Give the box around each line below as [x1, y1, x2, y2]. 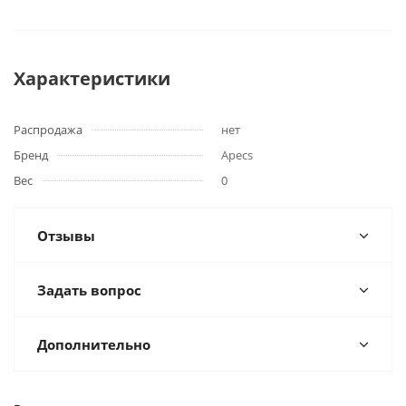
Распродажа [14, 121, 82, 138]
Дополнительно [37, 335, 150, 353]
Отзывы [37, 227, 95, 245]
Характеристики [14, 66, 170, 91]
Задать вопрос [37, 281, 141, 299]
